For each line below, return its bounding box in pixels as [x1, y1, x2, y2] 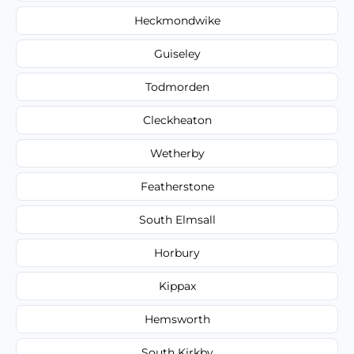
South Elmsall [138, 212, 216, 227]
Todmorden [145, 79, 209, 94]
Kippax [158, 278, 196, 293]
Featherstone [140, 179, 214, 194]
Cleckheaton [142, 112, 212, 127]
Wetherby [149, 145, 205, 160]
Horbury [154, 245, 200, 260]
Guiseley [153, 46, 201, 61]
